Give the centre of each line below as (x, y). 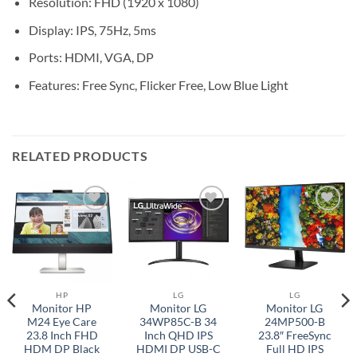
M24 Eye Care (62, 322)
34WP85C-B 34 (178, 322)
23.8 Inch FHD (62, 336)
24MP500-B (294, 322)
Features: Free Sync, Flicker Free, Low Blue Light (158, 84)
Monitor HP (62, 309)
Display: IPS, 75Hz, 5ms (92, 29)
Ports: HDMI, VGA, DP (91, 57)
